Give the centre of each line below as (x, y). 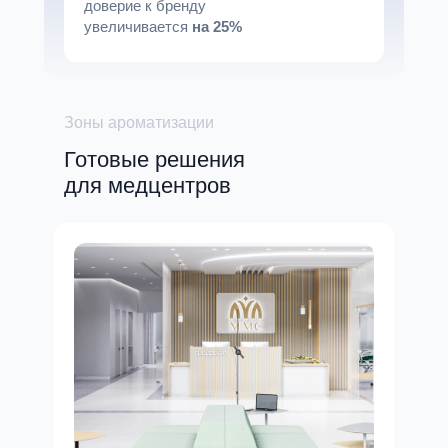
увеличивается (136, 26)
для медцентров (147, 185)
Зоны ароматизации (139, 122)
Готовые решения (154, 159)
